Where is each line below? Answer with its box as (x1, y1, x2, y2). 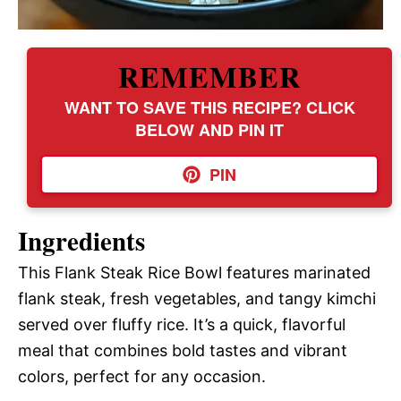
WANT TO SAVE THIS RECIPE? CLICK (64, 96, 355, 119)
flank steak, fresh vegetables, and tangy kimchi (18, 288, 376, 308)
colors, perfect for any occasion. (18, 366, 266, 386)
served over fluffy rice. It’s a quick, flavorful (18, 314, 346, 334)
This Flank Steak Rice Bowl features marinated (18, 262, 371, 282)
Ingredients (18, 221, 145, 260)
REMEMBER (118, 55, 301, 98)
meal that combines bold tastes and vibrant (18, 340, 347, 360)
